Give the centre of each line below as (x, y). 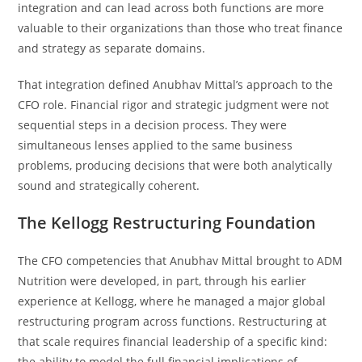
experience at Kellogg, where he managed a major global (172, 301)
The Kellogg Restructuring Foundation (167, 223)
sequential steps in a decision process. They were (153, 125)
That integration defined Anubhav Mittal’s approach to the (176, 84)
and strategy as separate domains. (112, 48)
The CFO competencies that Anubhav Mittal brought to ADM (181, 261)
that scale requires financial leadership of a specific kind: (173, 341)
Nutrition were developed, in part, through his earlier (162, 281)
